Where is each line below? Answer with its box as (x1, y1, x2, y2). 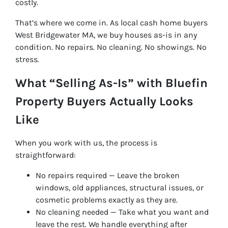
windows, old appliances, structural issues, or (36, 183, 204, 193)
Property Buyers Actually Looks (15, 94, 193, 109)
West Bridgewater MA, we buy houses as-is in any (15, 30, 197, 40)
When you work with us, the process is (15, 138, 157, 148)
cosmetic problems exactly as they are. (36, 195, 178, 205)
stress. (15, 54, 39, 65)
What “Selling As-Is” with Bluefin (15, 76, 208, 91)
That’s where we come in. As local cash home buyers (15, 18, 208, 28)
